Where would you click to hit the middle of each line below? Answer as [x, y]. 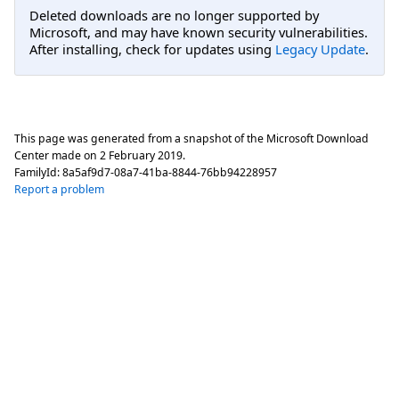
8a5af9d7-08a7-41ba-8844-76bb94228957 [170, 172]
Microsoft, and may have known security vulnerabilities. [199, 33]
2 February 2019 [141, 155]
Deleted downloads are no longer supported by [174, 16]
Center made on [57, 155]
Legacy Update [320, 49]
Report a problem [59, 189]
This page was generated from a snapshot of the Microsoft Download [191, 138]
